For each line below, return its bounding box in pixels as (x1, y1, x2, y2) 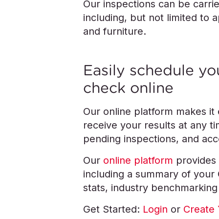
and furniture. (83, 25, 146, 37)
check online (83, 79, 174, 97)
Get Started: (83, 203, 143, 215)
